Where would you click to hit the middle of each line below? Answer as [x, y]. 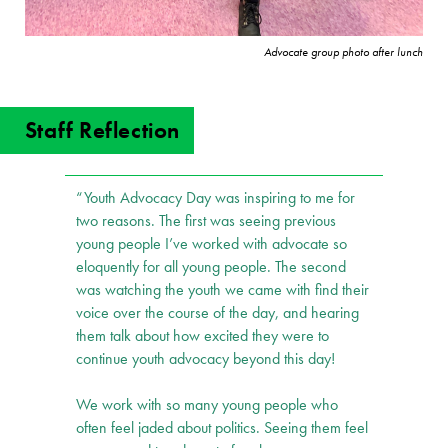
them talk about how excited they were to [203, 336]
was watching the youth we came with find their [223, 290]
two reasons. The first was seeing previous [206, 221]
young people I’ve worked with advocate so [212, 244]
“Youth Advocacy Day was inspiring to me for [216, 198]
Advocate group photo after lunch [344, 52]
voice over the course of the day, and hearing [218, 313]
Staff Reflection [102, 131]
